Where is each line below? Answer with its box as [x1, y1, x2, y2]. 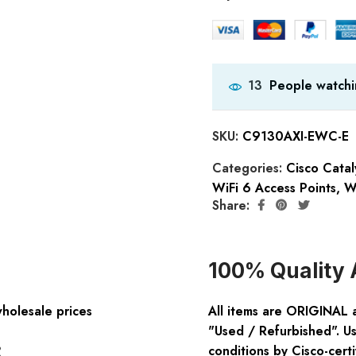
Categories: [211, 159, 286, 178]
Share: [211, 195, 250, 215]
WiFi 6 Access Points [211, 179, 336, 198]
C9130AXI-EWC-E [242, 127, 349, 146]
